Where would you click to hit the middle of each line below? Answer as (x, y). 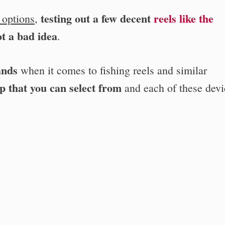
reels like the (184, 18)
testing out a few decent (97, 18)
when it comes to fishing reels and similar (112, 70)
